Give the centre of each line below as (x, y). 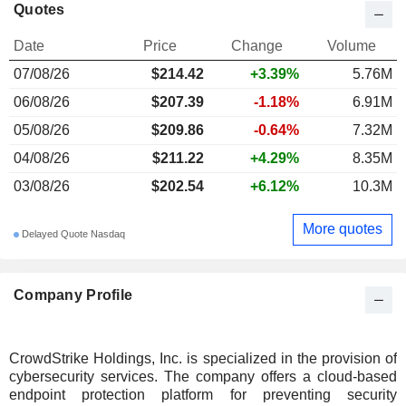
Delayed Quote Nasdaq (72, 234)
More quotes (343, 229)
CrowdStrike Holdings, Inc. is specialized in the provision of (203, 358)
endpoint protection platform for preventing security (203, 394)
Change (257, 45)
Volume (351, 45)
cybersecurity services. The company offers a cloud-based (203, 376)
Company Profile (73, 295)
